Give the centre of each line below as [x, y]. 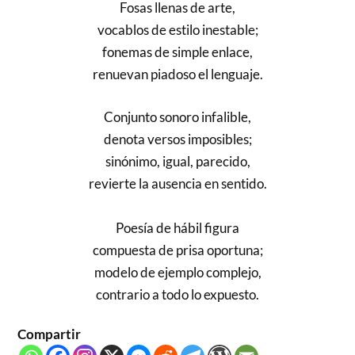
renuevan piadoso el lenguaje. [177, 74]
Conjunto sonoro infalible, [177, 116]
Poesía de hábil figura [177, 227]
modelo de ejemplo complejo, [177, 272]
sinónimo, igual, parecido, [177, 161]
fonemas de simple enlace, [177, 52]
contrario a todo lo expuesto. [177, 294]
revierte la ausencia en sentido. [177, 183]
